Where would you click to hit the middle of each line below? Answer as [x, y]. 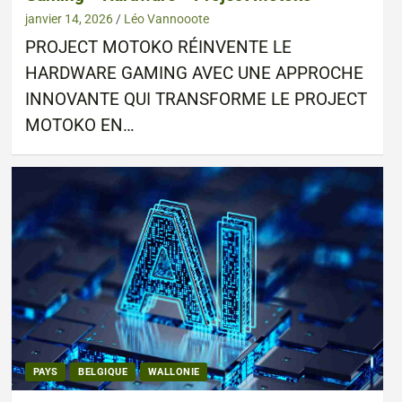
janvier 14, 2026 [69, 19]
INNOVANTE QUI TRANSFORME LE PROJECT [196, 100]
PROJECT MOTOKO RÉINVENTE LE [158, 48]
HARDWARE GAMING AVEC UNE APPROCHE [194, 74]
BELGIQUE [103, 371]
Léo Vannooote [166, 19]
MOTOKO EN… [79, 126]
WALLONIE [174, 371]
